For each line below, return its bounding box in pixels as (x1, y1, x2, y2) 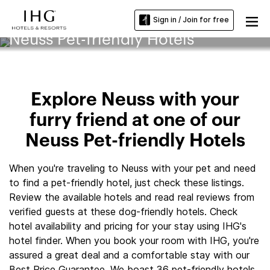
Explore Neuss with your (31, 91, 239, 109)
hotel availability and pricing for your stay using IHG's (9, 220, 246, 232)
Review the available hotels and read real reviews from (9, 191, 254, 203)
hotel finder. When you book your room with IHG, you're (9, 234, 259, 246)
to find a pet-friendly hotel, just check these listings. (9, 177, 244, 189)
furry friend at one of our (30, 111, 240, 130)
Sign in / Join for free (153, 15, 229, 25)
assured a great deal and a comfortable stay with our (9, 249, 250, 261)
